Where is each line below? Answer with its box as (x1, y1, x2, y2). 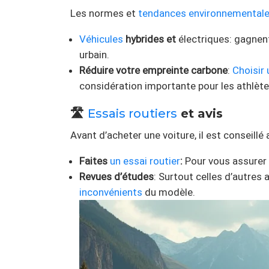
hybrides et (125, 33, 176, 46)
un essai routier (110, 155, 180, 168)
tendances (138, 7, 186, 20)
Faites (79, 155, 110, 168)
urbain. (79, 49, 109, 61)
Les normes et (70, 7, 138, 20)
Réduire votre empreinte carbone (79, 64, 228, 77)
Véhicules (79, 33, 123, 46)
